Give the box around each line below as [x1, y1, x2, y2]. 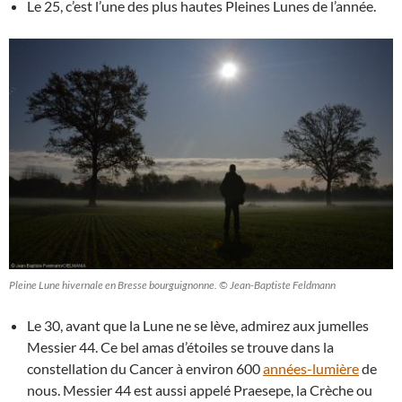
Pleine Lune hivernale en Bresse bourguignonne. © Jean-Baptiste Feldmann [9, 277, 336, 292]
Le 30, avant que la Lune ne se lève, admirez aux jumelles [27, 316, 369, 334]
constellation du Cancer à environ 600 [27, 359, 263, 377]
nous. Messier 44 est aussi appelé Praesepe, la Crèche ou [27, 380, 372, 398]
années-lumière [263, 359, 359, 377]
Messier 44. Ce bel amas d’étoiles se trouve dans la [27, 337, 334, 355]
